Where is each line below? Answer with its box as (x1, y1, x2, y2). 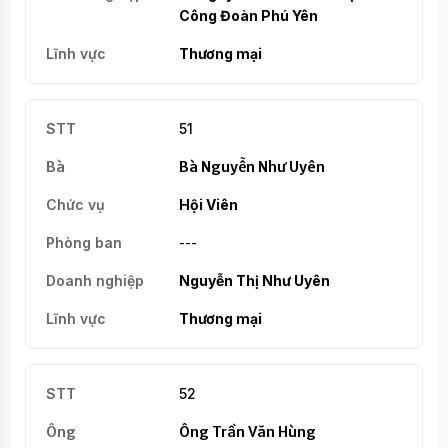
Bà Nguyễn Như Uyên (178, 157, 325, 176)
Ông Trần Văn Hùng (178, 422, 316, 441)
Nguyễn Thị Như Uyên (178, 271, 330, 289)
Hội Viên (178, 195, 238, 213)
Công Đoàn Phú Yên (178, 6, 318, 24)
